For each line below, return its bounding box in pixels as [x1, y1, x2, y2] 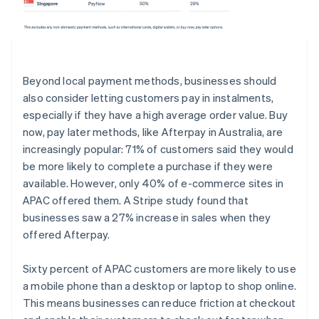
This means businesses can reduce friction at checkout [23, 296, 296, 310]
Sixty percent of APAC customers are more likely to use [23, 261, 296, 276]
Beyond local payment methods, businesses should [23, 73, 277, 88]
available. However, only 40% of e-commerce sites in [23, 176, 284, 191]
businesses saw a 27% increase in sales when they [23, 210, 271, 225]
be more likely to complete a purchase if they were [23, 159, 273, 174]
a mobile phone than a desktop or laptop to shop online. [23, 278, 297, 293]
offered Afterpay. [23, 227, 110, 242]
